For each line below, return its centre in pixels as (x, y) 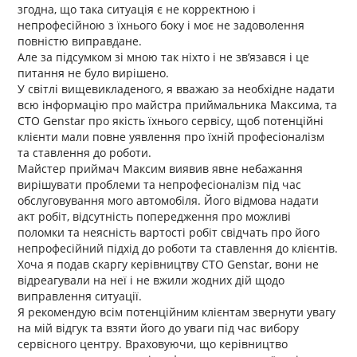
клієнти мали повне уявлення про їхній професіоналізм (171, 137)
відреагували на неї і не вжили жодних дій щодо (151, 280)
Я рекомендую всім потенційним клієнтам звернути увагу (177, 312)
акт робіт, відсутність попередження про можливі (155, 217)
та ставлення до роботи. (85, 153)
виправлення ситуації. (80, 296)
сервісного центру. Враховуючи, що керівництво (153, 344)
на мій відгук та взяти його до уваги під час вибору (159, 328)
